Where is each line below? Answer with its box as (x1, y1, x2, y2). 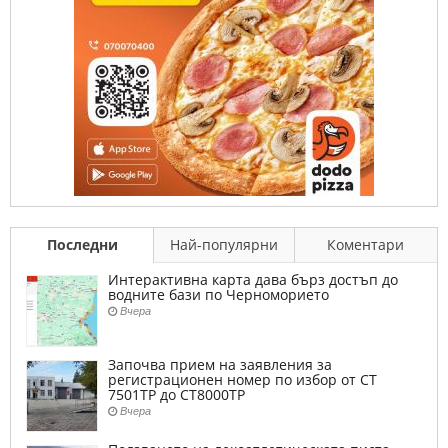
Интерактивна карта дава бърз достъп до (108, 270, 398, 289)
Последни (46, 235, 118, 254)
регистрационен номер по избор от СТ (108, 370, 377, 389)
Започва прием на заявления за (108, 355, 332, 374)
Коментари (327, 235, 405, 254)
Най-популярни (170, 235, 279, 254)
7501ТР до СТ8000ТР (108, 385, 245, 404)
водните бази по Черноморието (108, 285, 329, 304)
